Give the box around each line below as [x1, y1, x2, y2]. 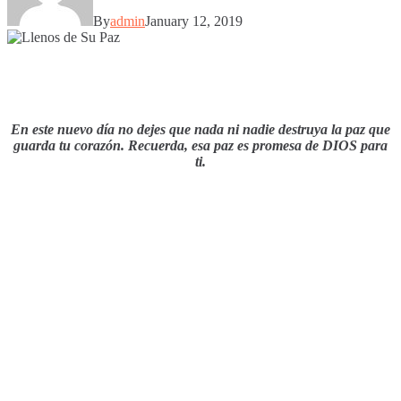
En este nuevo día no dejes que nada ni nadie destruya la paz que [11, 121, 390, 137]
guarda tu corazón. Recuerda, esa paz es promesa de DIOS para [13, 137, 388, 153]
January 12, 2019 [145, 13, 243, 29]
